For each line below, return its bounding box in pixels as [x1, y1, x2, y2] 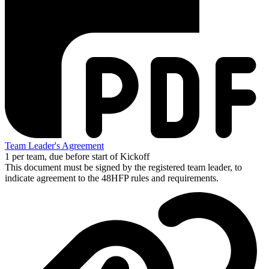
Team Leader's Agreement [5, 140, 104, 151]
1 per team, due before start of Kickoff [5, 151, 150, 162]
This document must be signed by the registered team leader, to [5, 162, 242, 172]
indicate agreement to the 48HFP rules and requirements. [5, 172, 219, 183]
